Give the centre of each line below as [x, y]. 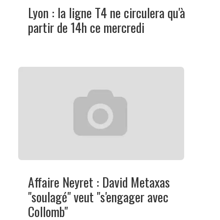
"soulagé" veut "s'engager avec [98, 196]
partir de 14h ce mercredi [86, 27]
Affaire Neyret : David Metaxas [99, 182]
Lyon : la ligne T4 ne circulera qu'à [106, 12]
